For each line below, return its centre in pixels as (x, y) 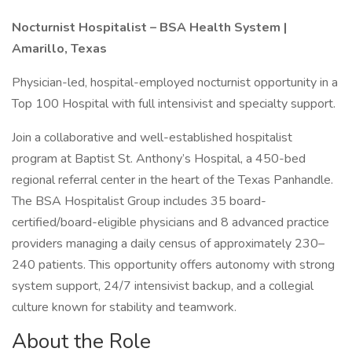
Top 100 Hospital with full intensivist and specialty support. (174, 104)
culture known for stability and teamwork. (124, 307)
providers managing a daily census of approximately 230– (168, 244)
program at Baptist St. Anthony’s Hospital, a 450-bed (159, 159)
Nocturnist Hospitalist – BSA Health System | (149, 27)
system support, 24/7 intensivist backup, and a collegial (163, 286)
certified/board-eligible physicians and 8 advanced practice (170, 222)
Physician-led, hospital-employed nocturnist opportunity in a (175, 82)
